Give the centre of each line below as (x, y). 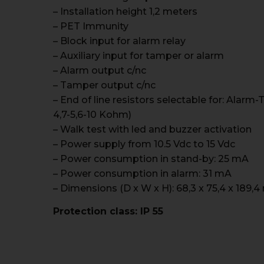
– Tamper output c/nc (104, 85)
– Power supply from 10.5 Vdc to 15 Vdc (144, 144)
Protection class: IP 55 (108, 212)
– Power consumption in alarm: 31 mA (142, 173)
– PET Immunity (91, 26)
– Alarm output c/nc (100, 70)
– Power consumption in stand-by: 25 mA (151, 159)
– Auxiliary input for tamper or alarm (138, 55)
